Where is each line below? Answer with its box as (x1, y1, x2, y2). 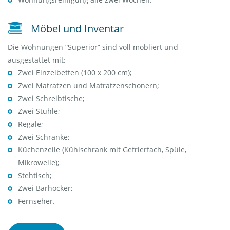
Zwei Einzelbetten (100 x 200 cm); (18, 68, 132, 78)
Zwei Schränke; (18, 132, 70, 142)
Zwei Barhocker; (18, 183, 73, 194)
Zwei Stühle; (18, 106, 60, 117)
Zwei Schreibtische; (18, 93, 85, 104)
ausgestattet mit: (8, 55, 66, 65)
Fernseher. (18, 196, 55, 206)
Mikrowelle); (18, 158, 60, 168)
